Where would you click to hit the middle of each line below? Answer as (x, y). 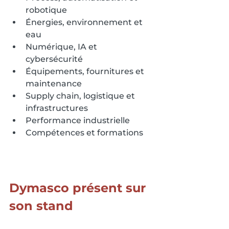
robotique (46, 10)
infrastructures (57, 108)
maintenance (54, 84)
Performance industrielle (78, 121)
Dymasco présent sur (79, 188)
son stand (41, 206)
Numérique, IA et (62, 47)
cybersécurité (54, 59)
